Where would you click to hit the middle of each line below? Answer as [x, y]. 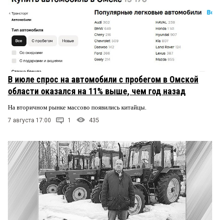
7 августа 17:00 [29, 121]
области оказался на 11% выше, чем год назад [97, 91]
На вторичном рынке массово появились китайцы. [78, 108]
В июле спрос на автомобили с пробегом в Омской [103, 80]
